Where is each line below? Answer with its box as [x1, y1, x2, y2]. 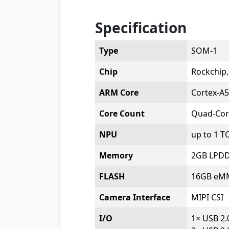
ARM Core [99, 87, 139, 98]
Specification [95, 18, 187, 37]
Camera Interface [99, 192, 171, 203]
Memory [99, 150, 133, 161]
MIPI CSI [191, 192, 224, 203]
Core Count [99, 108, 145, 119]
